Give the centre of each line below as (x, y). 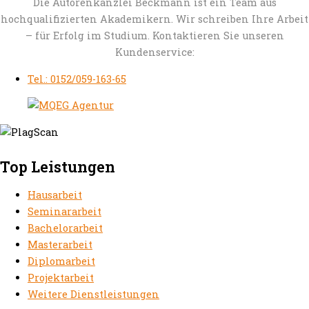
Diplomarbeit (61, 261)
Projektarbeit (61, 277)
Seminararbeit (64, 211)
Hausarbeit (55, 195)
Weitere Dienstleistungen (93, 294)
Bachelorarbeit (65, 228)
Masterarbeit (60, 244)
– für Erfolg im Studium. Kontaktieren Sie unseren (154, 36)
